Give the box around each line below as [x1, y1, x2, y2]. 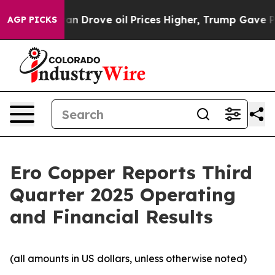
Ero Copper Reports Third [10, 161, 252, 184]
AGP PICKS [7, 14, 57, 25]
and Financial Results [10, 205, 213, 228]
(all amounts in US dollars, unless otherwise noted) [10, 252, 247, 265]
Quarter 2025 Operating [10, 183, 236, 206]
